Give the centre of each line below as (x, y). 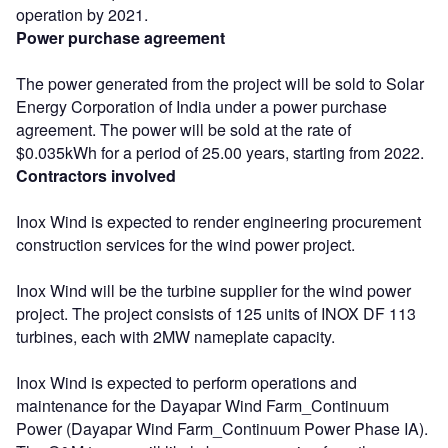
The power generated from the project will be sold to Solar (220, 83)
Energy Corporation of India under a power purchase (201, 106)
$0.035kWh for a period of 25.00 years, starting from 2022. (220, 152)
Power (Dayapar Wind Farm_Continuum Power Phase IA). (222, 428)
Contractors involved (96, 175)
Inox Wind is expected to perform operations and (186, 382)
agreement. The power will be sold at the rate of (183, 129)
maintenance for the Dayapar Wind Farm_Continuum (202, 405)
